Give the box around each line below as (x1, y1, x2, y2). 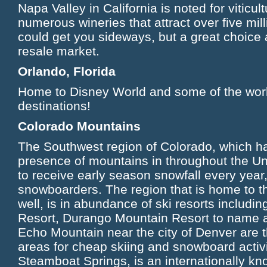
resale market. (18, 44, 110, 58)
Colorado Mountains (18, 119, 141, 133)
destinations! (18, 99, 91, 113)
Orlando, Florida (18, 64, 116, 78)
